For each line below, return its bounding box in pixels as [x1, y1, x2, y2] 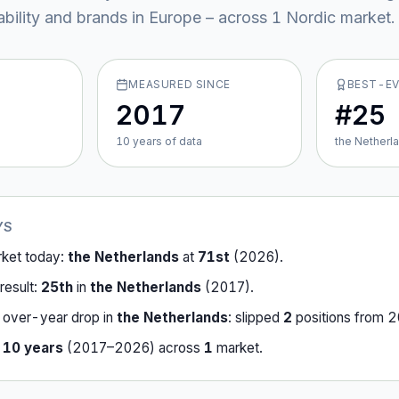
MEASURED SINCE [128, 77, 231, 91]
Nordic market [281, 8, 391, 27]
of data [162, 134, 203, 148]
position [292, 309, 344, 326]
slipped [235, 309, 283, 326]
